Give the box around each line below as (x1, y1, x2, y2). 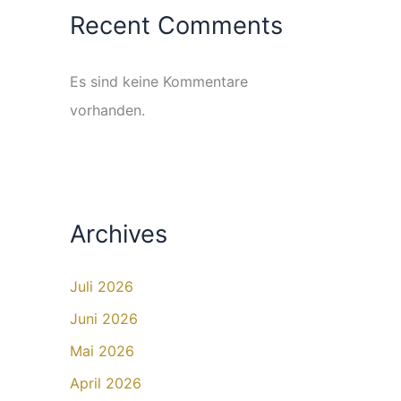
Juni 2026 (70, 310, 138, 328)
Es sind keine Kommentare (70, 73, 248, 91)
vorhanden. (70, 101, 145, 120)
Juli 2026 (70, 277, 133, 296)
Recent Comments (70, 11, 283, 41)
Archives (70, 219, 167, 250)
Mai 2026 (70, 342, 134, 361)
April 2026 (70, 374, 141, 393)
